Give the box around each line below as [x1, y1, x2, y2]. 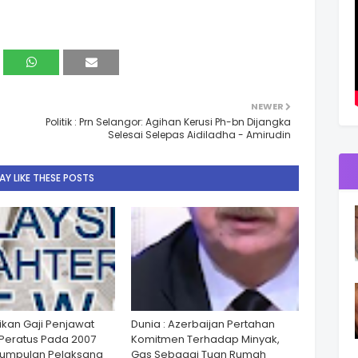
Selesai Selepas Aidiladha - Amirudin [108, 128, 291, 141]
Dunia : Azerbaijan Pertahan [131, 316, 275, 332]
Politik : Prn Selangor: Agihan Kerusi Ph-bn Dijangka [46, 115, 291, 129]
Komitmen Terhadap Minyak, [131, 332, 280, 347]
